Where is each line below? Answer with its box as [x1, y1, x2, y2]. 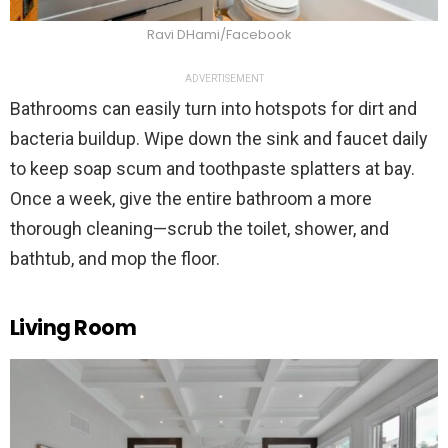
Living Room [10, 313, 137, 343]
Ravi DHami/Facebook [146, 25, 292, 45]
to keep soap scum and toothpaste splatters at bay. [10, 158, 415, 180]
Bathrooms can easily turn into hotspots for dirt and [10, 98, 417, 120]
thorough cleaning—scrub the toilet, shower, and [10, 218, 389, 240]
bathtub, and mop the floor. [10, 248, 220, 270]
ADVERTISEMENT [184, 73, 264, 85]
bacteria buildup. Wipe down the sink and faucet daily [10, 128, 428, 150]
